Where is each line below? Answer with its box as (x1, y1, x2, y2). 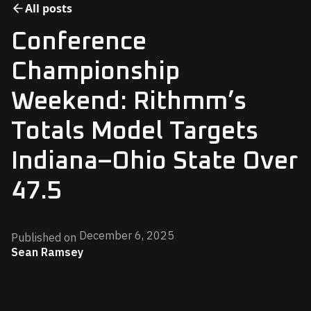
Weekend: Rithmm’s (11, 90, 246, 115)
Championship (11, 60, 180, 85)
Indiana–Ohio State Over (11, 149, 298, 174)
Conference (11, 30, 146, 55)
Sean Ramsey (11, 245, 83, 259)
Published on (11, 230, 76, 244)
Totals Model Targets (11, 119, 258, 144)
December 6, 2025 (79, 228, 174, 242)
